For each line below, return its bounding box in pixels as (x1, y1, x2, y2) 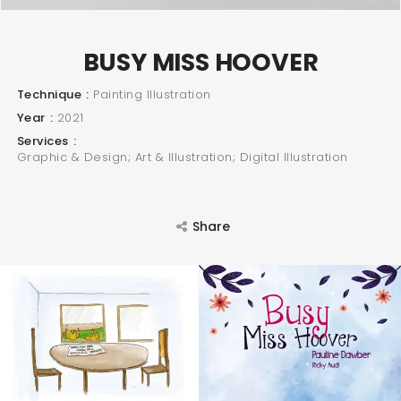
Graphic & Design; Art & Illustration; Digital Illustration (16, 149, 348, 166)
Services (16, 132, 69, 150)
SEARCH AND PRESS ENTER (136, 171, 279, 182)
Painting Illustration (93, 86, 211, 104)
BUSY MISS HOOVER (82, 46, 319, 80)
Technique (16, 86, 81, 104)
